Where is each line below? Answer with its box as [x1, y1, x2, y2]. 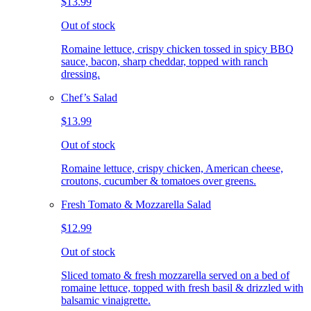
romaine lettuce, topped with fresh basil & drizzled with [61, 281, 303, 294]
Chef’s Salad [61, 91, 117, 103]
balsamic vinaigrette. [61, 294, 151, 306]
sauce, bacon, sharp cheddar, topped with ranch [61, 55, 268, 67]
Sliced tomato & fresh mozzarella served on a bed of [61, 269, 289, 281]
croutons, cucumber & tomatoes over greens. [61, 174, 256, 187]
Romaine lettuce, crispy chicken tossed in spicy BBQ [61, 42, 294, 55]
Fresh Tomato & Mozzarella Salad [61, 198, 211, 210]
